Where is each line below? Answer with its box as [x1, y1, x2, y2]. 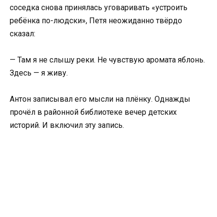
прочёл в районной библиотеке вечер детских [10, 108, 177, 117]
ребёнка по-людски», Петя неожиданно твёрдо [10, 15, 182, 25]
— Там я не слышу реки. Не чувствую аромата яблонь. [10, 55, 205, 65]
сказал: [10, 29, 35, 38]
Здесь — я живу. [10, 68, 68, 78]
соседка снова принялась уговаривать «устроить [10, 2, 187, 12]
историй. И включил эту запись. [10, 121, 124, 130]
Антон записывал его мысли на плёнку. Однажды [10, 94, 190, 104]
